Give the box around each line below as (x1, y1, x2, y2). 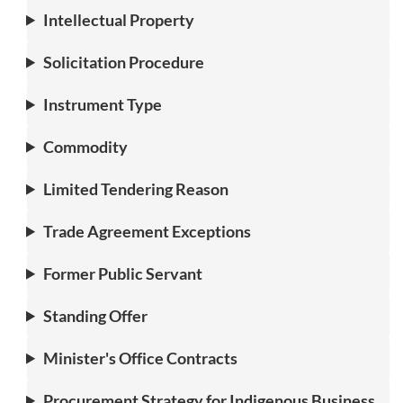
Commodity (43, 136, 129, 157)
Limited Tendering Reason (43, 178, 229, 199)
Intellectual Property (43, 9, 195, 30)
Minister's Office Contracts (43, 347, 238, 368)
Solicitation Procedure (43, 51, 205, 72)
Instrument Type (43, 94, 163, 114)
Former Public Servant (43, 263, 203, 283)
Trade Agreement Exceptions (43, 220, 252, 241)
